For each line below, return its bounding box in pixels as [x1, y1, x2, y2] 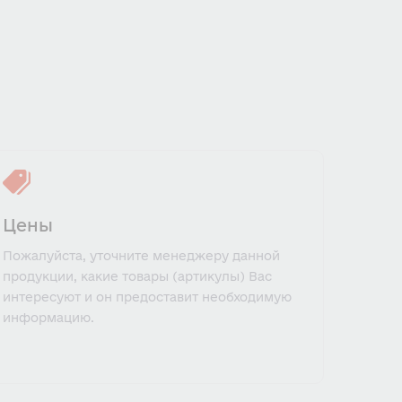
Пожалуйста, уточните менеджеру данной [3, 249, 280, 263]
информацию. [3, 310, 94, 325]
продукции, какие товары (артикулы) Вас [3, 269, 272, 284]
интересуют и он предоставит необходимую [3, 290, 292, 304]
